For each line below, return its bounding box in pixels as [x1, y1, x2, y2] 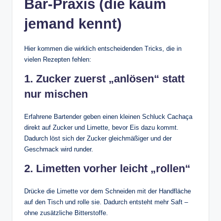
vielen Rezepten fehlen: [24, 55, 91, 63]
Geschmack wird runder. [24, 145, 93, 153]
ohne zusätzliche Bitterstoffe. [24, 209, 108, 217]
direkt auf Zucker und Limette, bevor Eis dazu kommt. [24, 123, 179, 131]
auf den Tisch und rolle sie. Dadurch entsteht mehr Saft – [24, 198, 188, 206]
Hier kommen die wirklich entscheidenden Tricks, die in [24, 44, 182, 52]
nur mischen [24, 87, 88, 100]
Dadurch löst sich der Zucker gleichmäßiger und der [24, 134, 172, 142]
